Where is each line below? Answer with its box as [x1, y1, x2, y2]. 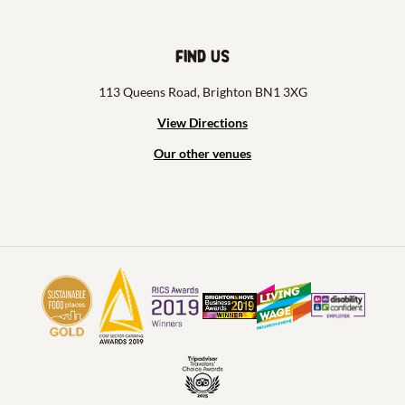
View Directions [157, 114, 248, 130]
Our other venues [154, 145, 251, 161]
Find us [175, 46, 230, 67]
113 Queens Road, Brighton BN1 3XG [98, 83, 307, 99]
